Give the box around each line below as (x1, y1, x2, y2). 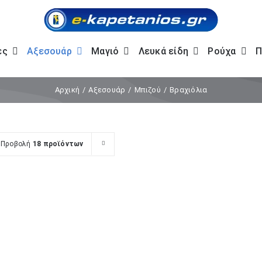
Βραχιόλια (170, 85, 208, 94)
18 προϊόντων (32, 140, 84, 148)
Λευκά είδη (138, 46, 189, 57)
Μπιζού (134, 85, 161, 94)
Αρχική (54, 85, 80, 94)
